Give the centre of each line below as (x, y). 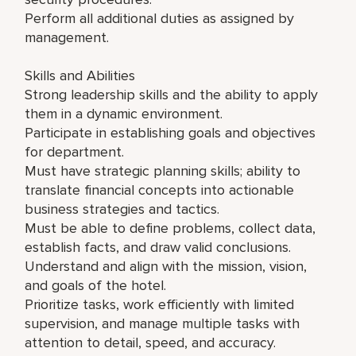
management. (67, 37)
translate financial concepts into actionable (160, 190)
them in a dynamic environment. (124, 113)
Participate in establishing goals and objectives (170, 132)
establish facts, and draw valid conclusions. (158, 247)
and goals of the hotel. (96, 285)
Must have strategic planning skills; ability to (163, 170)
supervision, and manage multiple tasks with (163, 323)
